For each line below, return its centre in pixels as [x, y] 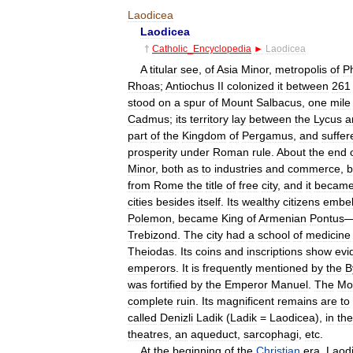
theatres [148, 334]
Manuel [290, 284]
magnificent [245, 301]
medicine [328, 234]
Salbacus [279, 102]
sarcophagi [271, 334]
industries [238, 168]
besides [175, 201]
